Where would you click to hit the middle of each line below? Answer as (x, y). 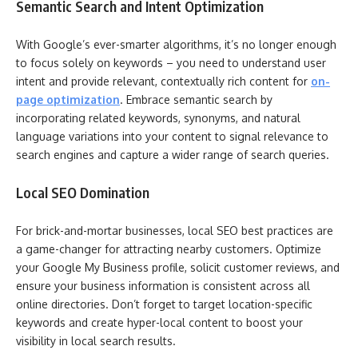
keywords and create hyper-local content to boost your (159, 322)
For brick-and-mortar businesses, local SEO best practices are (175, 230)
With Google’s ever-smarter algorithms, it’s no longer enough (176, 44)
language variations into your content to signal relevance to (172, 136)
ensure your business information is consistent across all (163, 285)
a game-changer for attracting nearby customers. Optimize (169, 249)
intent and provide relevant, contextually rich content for (163, 81)
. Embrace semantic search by (196, 99)
